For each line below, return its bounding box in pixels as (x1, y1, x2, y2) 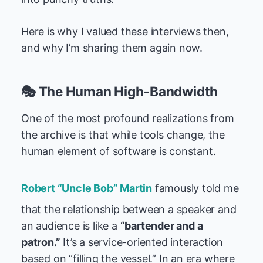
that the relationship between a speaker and (21, 203, 237, 215)
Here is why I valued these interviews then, (21, 25, 229, 38)
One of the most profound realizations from (21, 112, 234, 124)
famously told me (152, 182, 239, 194)
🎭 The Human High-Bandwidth (21, 83, 218, 99)
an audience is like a (21, 220, 120, 232)
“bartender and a (120, 220, 203, 232)
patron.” (21, 236, 60, 248)
